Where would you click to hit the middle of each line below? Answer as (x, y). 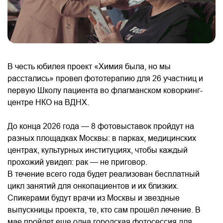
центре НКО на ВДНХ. (48, 102)
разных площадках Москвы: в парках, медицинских (102, 138)
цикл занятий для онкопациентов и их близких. (93, 185)
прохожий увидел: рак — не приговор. (78, 162)
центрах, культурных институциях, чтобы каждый (98, 150)
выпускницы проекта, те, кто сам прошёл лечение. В (104, 209)
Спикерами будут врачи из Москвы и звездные (94, 197)
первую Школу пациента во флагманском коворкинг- (105, 90)
